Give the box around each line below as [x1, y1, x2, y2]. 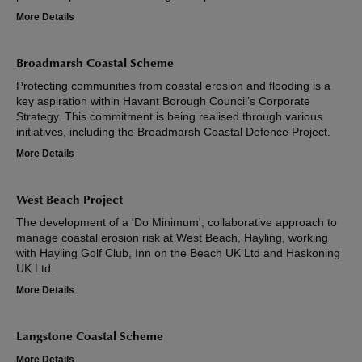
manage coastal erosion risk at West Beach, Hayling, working [16, 231, 328, 245]
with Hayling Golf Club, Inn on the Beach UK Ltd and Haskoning [16, 246, 340, 260]
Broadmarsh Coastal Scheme [16, 58, 174, 71]
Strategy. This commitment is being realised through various [16, 110, 322, 124]
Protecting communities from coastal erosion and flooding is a [16, 79, 330, 93]
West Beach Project [16, 195, 123, 208]
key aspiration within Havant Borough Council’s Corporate [16, 95, 310, 108]
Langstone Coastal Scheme [16, 331, 163, 344]
